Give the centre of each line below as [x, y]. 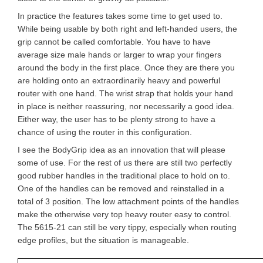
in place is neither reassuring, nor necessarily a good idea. [126, 106]
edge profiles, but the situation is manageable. [103, 240]
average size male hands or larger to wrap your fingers [119, 55]
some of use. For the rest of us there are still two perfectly [125, 163]
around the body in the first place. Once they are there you [126, 68]
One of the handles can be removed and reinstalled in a [121, 188]
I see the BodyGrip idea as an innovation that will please [122, 150]
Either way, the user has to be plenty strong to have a [117, 119]
